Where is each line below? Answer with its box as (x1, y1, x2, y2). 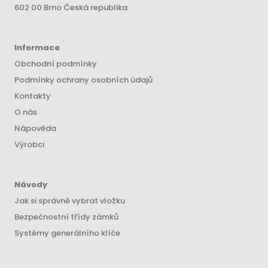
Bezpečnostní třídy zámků (14, 211, 118, 223)
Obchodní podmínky (14, 58, 97, 69)
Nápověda (14, 123, 56, 134)
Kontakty (14, 90, 51, 102)
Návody (14, 179, 47, 190)
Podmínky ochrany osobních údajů (14, 74, 153, 86)
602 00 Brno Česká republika (14, 2, 127, 13)
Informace (14, 42, 60, 53)
